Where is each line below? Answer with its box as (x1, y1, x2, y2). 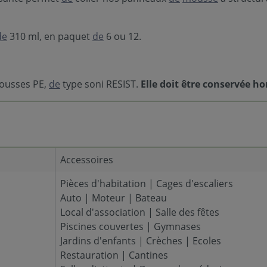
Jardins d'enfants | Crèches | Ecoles (60, 234, 221, 247)
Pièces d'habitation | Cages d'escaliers (60, 176, 233, 190)
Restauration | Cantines (60, 248, 168, 262)
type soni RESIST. (60, 77, 141, 91)
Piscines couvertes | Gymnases (60, 219, 201, 233)
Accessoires (60, 153, 113, 166)
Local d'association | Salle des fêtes (60, 205, 219, 219)
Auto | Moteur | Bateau (60, 191, 167, 204)
